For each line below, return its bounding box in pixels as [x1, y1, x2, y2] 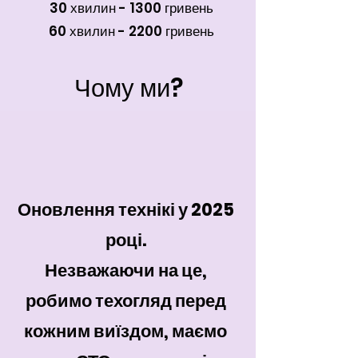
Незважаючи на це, [44, 258, 207, 283]
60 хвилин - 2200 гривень [48, 22, 214, 41]
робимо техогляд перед [25, 288, 226, 313]
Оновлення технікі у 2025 [17, 197, 234, 222]
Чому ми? [74, 70, 183, 105]
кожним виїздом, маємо [24, 319, 227, 344]
